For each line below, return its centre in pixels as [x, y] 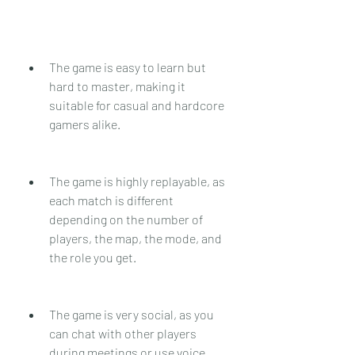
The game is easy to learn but [128, 67]
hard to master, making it [117, 86]
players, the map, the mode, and [136, 238]
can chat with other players [123, 333]
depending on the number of [126, 219]
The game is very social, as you [132, 314]
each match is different [111, 200]
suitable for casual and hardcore [137, 105]
